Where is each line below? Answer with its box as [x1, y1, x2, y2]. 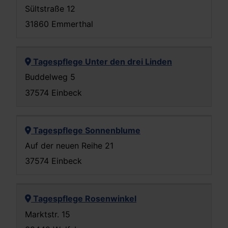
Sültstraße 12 [25, 3, 75, 14]
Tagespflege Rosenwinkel [31, 193, 136, 204]
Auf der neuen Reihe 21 [25, 140, 113, 151]
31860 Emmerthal [25, 18, 93, 29]
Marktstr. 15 [25, 209, 70, 219]
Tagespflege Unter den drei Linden [31, 56, 172, 67]
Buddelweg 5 [25, 72, 75, 82]
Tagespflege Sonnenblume [31, 125, 140, 135]
